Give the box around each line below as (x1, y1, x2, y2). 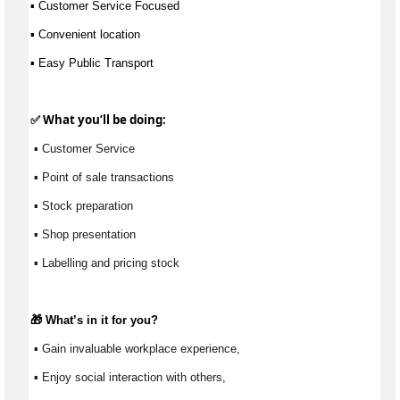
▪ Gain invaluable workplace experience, (34, 342, 244, 356)
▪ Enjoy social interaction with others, (34, 371, 229, 385)
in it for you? (83, 313, 158, 328)
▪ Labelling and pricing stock (34, 256, 179, 271)
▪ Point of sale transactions (34, 171, 174, 185)
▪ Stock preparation (34, 199, 133, 213)
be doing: (110, 112, 166, 129)
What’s (46, 313, 83, 328)
